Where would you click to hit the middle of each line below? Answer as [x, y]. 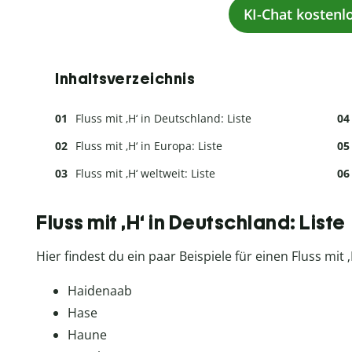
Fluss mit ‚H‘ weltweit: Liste [145, 173]
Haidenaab [100, 291]
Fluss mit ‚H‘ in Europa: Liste [149, 145]
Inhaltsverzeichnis [125, 78]
